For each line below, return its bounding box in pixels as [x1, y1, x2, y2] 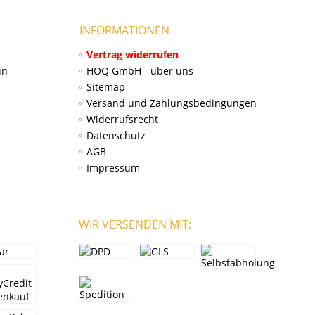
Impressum [86, 161, 140, 175]
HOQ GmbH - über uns [86, 64, 193, 78]
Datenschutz [86, 129, 146, 143]
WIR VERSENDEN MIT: [79, 217, 191, 233]
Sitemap [86, 80, 125, 94]
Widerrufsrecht [86, 112, 158, 127]
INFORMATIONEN [79, 22, 169, 39]
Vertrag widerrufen [86, 48, 179, 62]
